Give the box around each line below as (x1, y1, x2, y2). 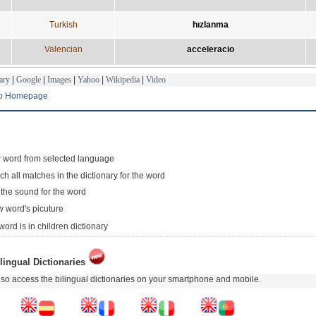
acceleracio (186, 44, 234, 54)
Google (16, 74, 41, 85)
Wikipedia (106, 74, 140, 85)
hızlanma (192, 19, 229, 30)
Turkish (49, 19, 78, 30)
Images (47, 74, 71, 85)
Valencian (44, 44, 83, 54)
